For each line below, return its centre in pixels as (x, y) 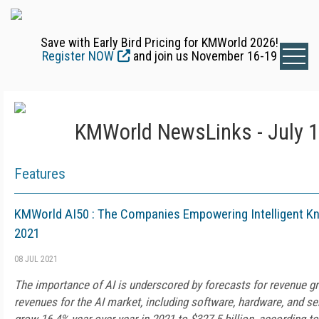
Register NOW (78, 56)
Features (40, 174)
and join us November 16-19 (204, 56)
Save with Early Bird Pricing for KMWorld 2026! (159, 42)
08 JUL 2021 (36, 259)
